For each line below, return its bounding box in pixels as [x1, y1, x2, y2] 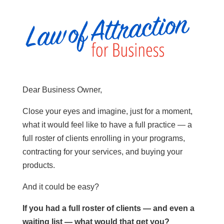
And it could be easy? [22, 182, 99, 191]
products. [22, 161, 55, 170]
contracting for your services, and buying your [22, 147, 182, 156]
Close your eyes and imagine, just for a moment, [22, 107, 192, 116]
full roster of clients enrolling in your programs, [22, 134, 185, 143]
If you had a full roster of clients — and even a [22, 204, 194, 213]
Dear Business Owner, [22, 85, 102, 94]
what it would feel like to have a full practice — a [22, 120, 192, 129]
